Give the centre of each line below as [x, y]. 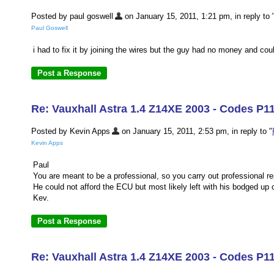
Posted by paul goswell [72, 16]
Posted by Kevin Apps [71, 131]
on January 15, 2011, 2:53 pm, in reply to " [196, 131]
